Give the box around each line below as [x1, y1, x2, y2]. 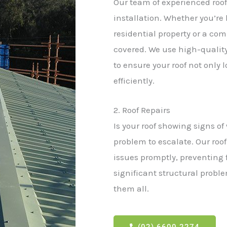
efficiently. [113, 75, 155, 86]
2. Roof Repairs [113, 105, 170, 116]
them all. [113, 183, 149, 194]
